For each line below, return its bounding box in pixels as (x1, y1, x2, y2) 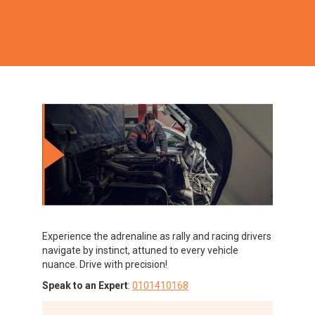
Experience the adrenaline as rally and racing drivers (42, 231, 271, 243)
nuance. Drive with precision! (42, 259, 167, 271)
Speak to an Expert (42, 280, 128, 292)
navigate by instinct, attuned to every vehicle (42, 245, 238, 257)
